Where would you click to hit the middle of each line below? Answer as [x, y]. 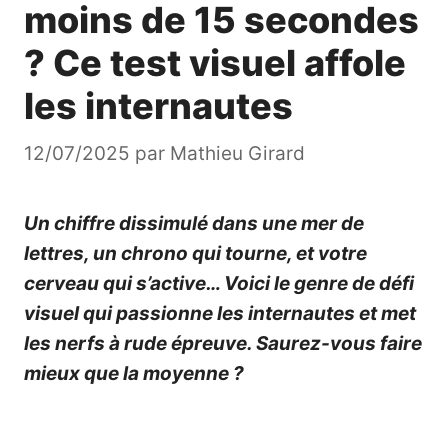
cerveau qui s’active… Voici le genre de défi [219, 284]
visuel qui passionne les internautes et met [220, 314]
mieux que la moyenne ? [134, 374]
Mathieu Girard [237, 154]
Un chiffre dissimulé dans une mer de [194, 224]
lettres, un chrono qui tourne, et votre [195, 254]
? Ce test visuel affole [215, 62]
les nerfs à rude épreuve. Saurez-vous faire [223, 344]
